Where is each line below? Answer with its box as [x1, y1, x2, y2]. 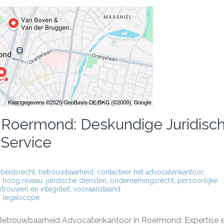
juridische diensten [46, 176, 106, 184]
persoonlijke [177, 176, 217, 184]
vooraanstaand [73, 185, 120, 193]
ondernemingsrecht [110, 176, 174, 184]
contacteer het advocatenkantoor [97, 168, 203, 176]
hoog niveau [2, 176, 42, 184]
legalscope [3, 193, 39, 201]
